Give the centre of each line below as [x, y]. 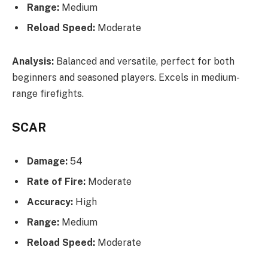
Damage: [47, 162]
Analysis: [33, 61]
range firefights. [48, 93]
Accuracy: [50, 202]
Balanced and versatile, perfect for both [144, 61]
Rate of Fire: [56, 182]
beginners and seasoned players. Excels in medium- [126, 77]
